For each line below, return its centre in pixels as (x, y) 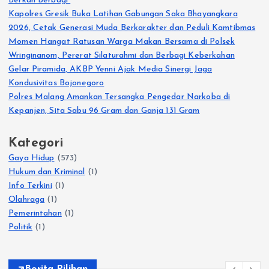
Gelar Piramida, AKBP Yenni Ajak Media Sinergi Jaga (110, 70)
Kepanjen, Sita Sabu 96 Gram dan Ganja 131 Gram (104, 111)
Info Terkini (30, 186)
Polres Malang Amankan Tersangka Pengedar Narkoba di (119, 97)
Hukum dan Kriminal (47, 172)
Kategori (36, 144)
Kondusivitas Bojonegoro (56, 83)
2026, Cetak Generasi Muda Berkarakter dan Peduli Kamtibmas (132, 28)
